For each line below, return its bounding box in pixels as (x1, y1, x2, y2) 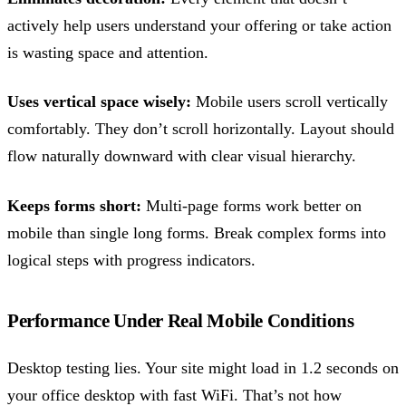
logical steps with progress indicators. (7, 250, 256, 269)
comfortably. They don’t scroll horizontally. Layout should (7, 120, 394, 139)
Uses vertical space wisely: (7, 92, 191, 111)
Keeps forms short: (7, 196, 141, 215)
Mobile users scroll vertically (191, 92, 388, 111)
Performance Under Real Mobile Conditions (7, 310, 354, 333)
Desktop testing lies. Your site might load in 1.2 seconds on (7, 358, 399, 377)
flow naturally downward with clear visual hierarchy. (7, 147, 356, 166)
